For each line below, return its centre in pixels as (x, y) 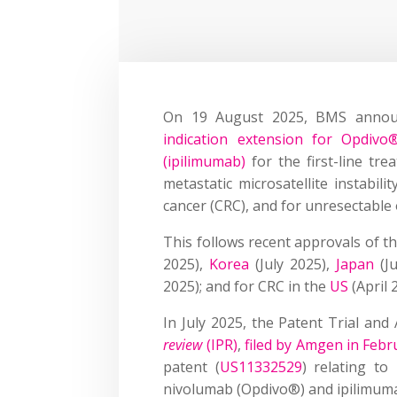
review (183, 344)
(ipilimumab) (205, 161)
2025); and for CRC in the (247, 286)
